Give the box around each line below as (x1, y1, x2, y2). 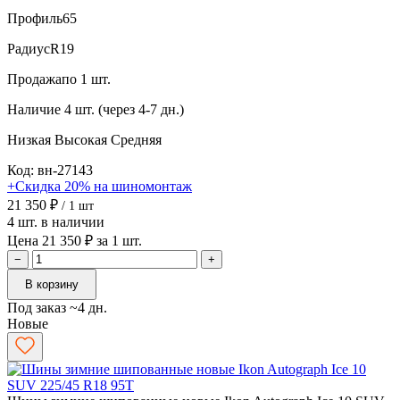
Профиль (7, 10, 62, 26)
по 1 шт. (62, 71, 111, 87)
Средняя (111, 131, 162, 147)
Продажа (7, 71, 62, 87)
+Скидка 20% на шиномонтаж (7, 178, 192, 194)
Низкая (7, 131, 54, 147)
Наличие (7, 101, 61, 117)
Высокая (54, 131, 111, 147)
